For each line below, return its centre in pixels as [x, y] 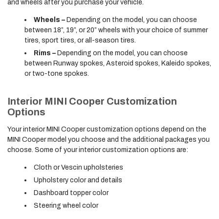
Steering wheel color [66, 206]
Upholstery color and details [78, 180]
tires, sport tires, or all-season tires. [80, 40]
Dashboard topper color [71, 193]
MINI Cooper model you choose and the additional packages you [109, 140]
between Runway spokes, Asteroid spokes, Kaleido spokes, [118, 63]
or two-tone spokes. [57, 74]
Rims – [45, 53]
